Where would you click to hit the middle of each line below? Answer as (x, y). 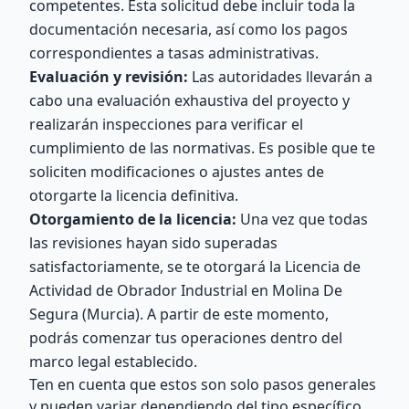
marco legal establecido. (113, 362)
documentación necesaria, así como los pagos (189, 29)
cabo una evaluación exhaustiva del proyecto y (189, 100)
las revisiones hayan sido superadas (153, 243)
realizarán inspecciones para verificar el (166, 124)
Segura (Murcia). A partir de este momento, (179, 314)
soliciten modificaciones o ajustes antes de (177, 172)
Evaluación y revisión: (109, 77)
